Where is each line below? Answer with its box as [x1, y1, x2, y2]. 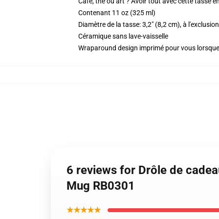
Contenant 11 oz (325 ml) [78, 9, 155, 17]
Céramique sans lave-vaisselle [78, 32, 168, 40]
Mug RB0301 [66, 179, 135, 193]
